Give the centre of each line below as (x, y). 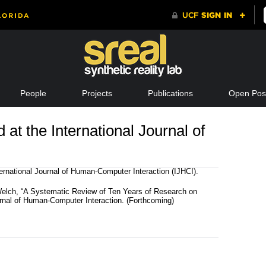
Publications (170, 94)
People (33, 94)
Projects (97, 94)
